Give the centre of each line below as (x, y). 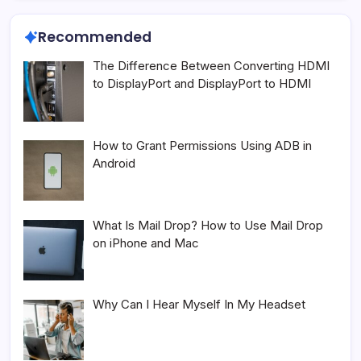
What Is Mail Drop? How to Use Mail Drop (208, 225)
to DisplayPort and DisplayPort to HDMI (202, 84)
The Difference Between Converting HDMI (212, 66)
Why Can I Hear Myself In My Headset (199, 305)
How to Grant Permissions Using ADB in (203, 145)
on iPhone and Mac (146, 243)
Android (114, 163)
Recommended (94, 37)
